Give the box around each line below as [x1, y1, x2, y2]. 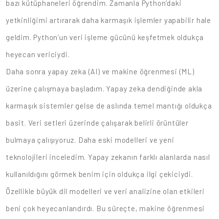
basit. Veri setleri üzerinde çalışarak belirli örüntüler [6, 118, 189, 127]
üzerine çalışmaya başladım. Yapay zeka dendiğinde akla [6, 84, 203, 93]
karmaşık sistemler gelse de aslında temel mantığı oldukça [6, 101, 212, 110]
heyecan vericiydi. [6, 50, 70, 59]
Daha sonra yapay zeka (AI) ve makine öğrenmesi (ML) [6, 67, 195, 76]
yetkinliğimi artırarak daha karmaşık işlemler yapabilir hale [6, 16, 211, 24]
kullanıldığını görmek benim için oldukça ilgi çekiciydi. [6, 170, 193, 178]
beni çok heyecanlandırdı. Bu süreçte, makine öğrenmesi [6, 204, 205, 213]
